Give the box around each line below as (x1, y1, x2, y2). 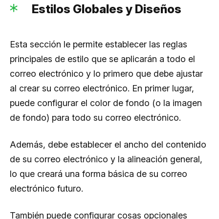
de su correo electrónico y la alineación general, (10, 153, 202, 164)
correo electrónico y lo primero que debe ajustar (10, 68, 203, 79)
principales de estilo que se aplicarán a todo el (10, 53, 195, 64)
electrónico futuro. (10, 183, 83, 194)
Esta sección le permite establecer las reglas (10, 39, 187, 49)
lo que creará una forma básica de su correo (10, 168, 187, 179)
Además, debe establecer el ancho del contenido (10, 139, 206, 150)
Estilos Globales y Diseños (32, 1, 181, 16)
